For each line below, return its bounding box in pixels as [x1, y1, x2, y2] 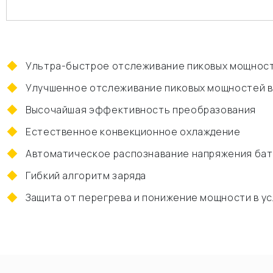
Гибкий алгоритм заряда [26, 169, 147, 182]
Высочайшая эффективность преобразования [26, 103, 256, 116]
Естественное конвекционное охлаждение [26, 125, 241, 138]
